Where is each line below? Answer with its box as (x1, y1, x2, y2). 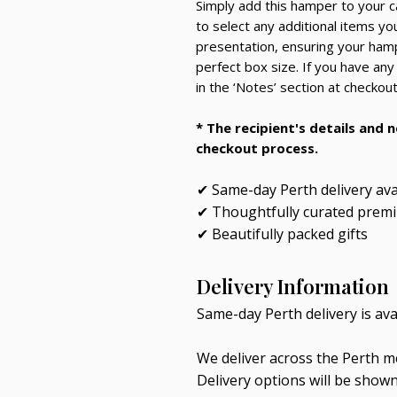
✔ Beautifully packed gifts (197, 224, 368, 245)
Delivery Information (197, 273, 389, 300)
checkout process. (196, 139, 318, 158)
